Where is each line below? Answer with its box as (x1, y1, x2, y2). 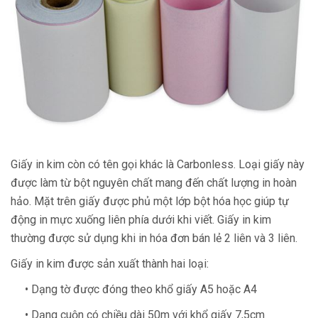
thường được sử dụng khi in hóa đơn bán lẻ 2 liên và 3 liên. (11, 231, 297, 246)
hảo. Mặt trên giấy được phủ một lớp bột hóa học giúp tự (11, 194, 289, 209)
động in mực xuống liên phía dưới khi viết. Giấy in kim (11, 213, 271, 227)
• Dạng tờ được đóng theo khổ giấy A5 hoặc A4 (11, 283, 257, 297)
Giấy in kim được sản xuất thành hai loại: (11, 257, 209, 271)
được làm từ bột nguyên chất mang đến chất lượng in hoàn (11, 176, 297, 190)
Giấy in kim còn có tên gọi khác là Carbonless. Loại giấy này (11, 158, 305, 172)
